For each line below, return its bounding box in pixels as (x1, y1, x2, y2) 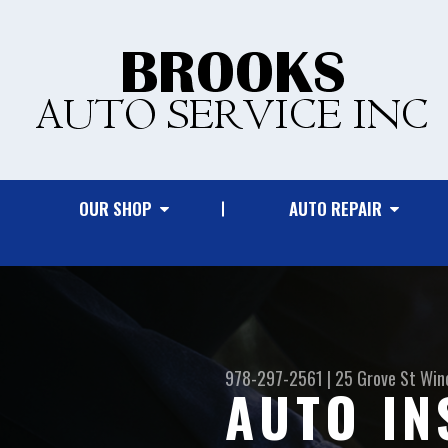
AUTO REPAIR (289, 196, 383, 221)
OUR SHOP (79, 196, 153, 221)
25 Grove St (335, 365, 416, 392)
